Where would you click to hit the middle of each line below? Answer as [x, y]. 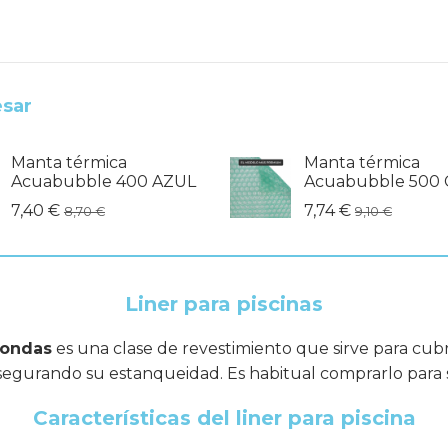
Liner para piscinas [224, 304]
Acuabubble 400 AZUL [103, 182]
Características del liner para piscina [224, 418]
